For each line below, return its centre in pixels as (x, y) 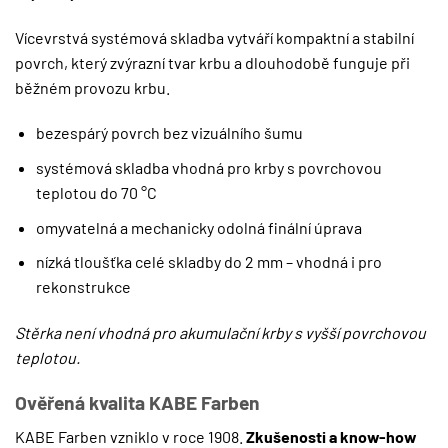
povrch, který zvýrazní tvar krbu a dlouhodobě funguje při (212, 62)
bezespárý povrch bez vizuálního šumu (169, 133)
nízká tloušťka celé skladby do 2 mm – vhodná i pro (208, 262)
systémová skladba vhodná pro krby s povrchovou (208, 168)
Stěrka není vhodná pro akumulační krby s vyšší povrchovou (220, 332)
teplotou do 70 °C (96, 193)
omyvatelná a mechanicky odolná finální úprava (198, 227)
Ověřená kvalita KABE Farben (137, 402)
